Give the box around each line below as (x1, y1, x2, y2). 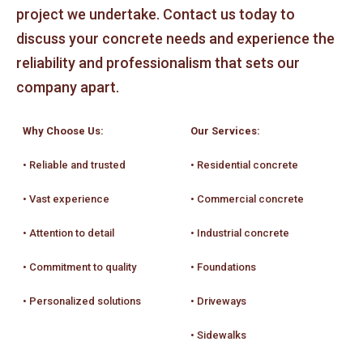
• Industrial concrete (190, 227, 289, 240)
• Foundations (190, 261, 256, 274)
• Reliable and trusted (23, 159, 126, 172)
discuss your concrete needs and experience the (16, 29, 335, 47)
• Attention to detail (23, 227, 114, 240)
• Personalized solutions (23, 295, 141, 308)
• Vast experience (23, 193, 109, 206)
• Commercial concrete (190, 193, 304, 206)
